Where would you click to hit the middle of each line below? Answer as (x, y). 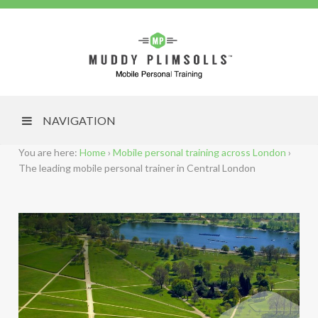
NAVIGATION (79, 121)
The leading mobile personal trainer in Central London (137, 168)
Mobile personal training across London (199, 153)
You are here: (48, 153)
